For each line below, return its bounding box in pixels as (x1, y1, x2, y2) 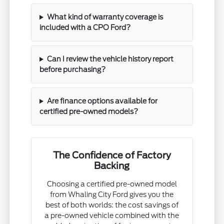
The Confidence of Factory (52, 150, 171, 161)
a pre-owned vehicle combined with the (44, 211, 179, 220)
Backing (94, 160, 130, 171)
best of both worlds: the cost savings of (45, 201, 178, 209)
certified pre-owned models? (39, 107, 138, 116)
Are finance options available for (46, 97, 157, 105)
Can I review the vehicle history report (46, 55, 173, 63)
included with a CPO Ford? (39, 23, 131, 32)
